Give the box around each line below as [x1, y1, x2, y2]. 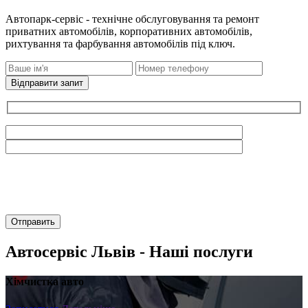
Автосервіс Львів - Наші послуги [5, 243, 253, 261]
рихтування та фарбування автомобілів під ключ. [5, 37, 235, 49]
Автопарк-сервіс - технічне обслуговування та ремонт [5, 12, 259, 25]
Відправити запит [11, 77, 83, 88]
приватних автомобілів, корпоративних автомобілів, [5, 25, 252, 37]
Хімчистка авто [5, 276, 84, 288]
